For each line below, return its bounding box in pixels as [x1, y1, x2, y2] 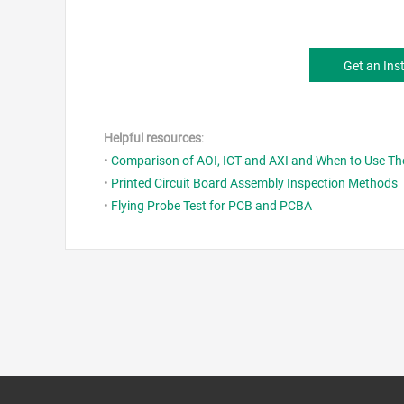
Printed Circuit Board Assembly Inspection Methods [111, 176, 398, 191]
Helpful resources [104, 131, 201, 146]
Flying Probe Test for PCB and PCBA [111, 198, 312, 214]
